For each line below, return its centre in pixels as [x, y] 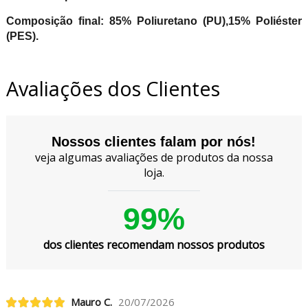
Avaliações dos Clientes [113, 89]
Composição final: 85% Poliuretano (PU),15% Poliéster [154, 21]
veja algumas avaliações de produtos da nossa [154, 157]
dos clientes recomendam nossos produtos [154, 244]
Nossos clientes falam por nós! [154, 141]
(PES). [22, 36]
